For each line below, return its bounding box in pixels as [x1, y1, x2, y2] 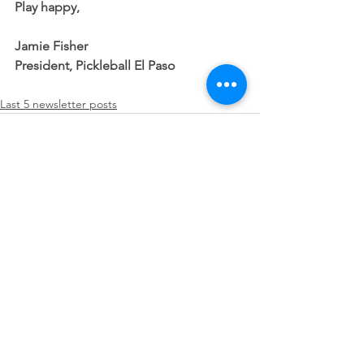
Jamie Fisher [15, 38, 88, 54]
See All [224, 225, 260, 240]
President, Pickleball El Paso [15, 58, 175, 73]
